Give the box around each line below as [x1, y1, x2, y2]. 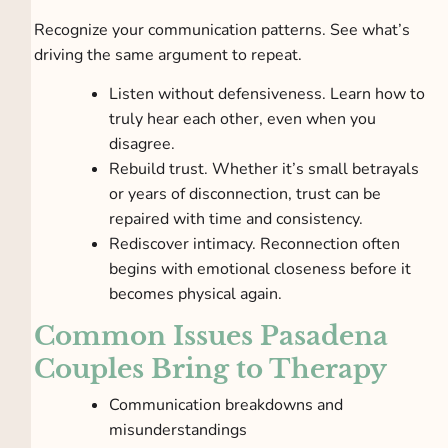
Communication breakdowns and [109, 394, 344, 417]
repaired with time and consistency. [109, 207, 368, 230]
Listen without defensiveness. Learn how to [109, 82, 426, 105]
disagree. [109, 132, 180, 155]
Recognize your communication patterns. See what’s [33, 18, 410, 41]
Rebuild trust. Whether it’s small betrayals [109, 157, 420, 180]
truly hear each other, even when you [109, 107, 377, 130]
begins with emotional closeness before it [109, 257, 412, 280]
